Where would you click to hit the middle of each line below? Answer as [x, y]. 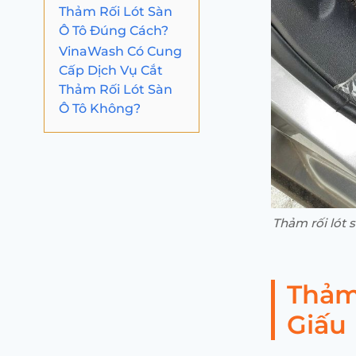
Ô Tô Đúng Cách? [114, 30]
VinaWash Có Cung [120, 51]
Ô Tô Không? [100, 108]
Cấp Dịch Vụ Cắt [111, 70]
